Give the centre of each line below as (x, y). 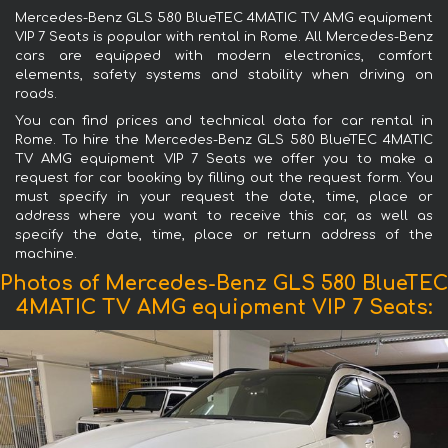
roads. (36, 93)
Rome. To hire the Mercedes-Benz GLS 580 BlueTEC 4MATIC (224, 139)
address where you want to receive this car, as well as (224, 215)
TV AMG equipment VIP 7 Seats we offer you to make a (224, 158)
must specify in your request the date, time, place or (224, 196)
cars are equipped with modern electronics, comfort (224, 55)
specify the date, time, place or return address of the (224, 234)
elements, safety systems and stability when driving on (224, 74)
